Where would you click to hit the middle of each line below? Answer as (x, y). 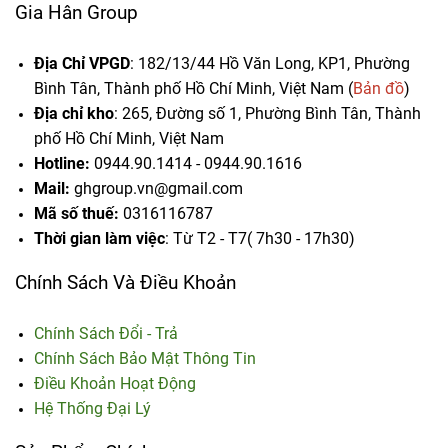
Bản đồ (378, 89)
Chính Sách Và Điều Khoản (125, 283)
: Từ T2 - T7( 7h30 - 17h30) (260, 239)
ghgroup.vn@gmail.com (156, 189)
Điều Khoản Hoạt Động (115, 384)
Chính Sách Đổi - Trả (106, 334)
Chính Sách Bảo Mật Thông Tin (145, 359)
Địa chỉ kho (74, 114)
